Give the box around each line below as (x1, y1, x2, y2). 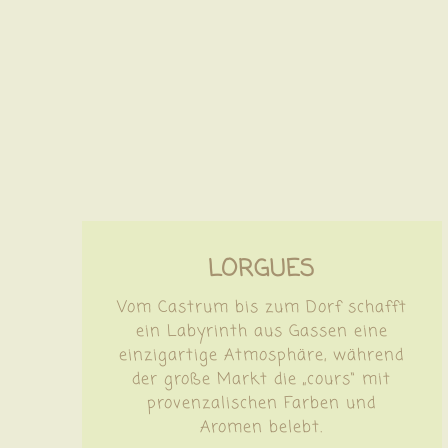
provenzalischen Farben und (147, 391, 377, 416)
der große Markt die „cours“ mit (132, 367, 392, 392)
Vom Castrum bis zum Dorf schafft (117, 295, 407, 320)
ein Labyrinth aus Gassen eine (135, 319, 388, 344)
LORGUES (208, 251, 316, 287)
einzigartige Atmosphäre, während (119, 343, 405, 368)
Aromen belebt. (200, 415, 324, 440)
